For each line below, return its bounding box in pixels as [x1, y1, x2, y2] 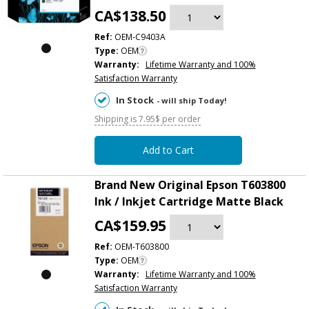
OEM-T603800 [112, 240, 169, 252]
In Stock [115, 93, 154, 106]
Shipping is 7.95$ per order [94, 112, 201, 125]
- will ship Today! [156, 94, 227, 106]
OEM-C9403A [112, 30, 166, 43]
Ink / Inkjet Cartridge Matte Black [94, 193, 283, 209]
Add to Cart [142, 143, 194, 157]
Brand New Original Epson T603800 [94, 177, 286, 192]
